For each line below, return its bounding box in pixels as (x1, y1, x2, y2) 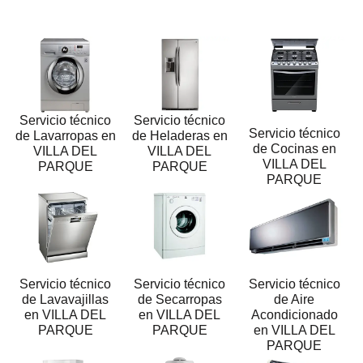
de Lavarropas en (15, 128, 116, 143)
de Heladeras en (131, 128, 228, 143)
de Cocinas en (252, 141, 336, 156)
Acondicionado (250, 307, 338, 322)
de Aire (274, 292, 315, 306)
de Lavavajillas (22, 292, 109, 306)
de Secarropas (137, 292, 222, 306)
